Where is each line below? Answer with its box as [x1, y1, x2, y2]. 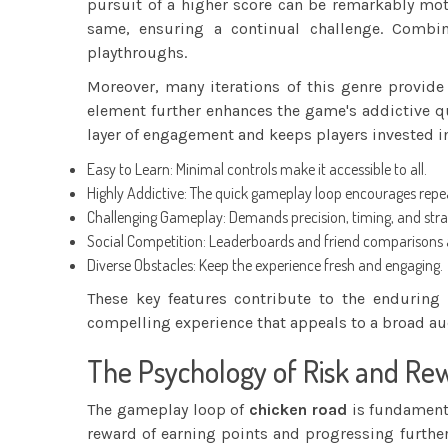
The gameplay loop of [87, 399, 249, 419]
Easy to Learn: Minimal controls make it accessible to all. [87, 158, 427, 179]
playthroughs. [87, 42, 187, 62]
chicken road [249, 399, 347, 419]
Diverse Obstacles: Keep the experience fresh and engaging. [87, 254, 443, 275]
